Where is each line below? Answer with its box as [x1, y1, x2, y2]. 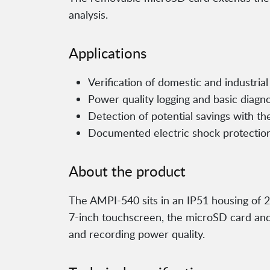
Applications [69, 43, 146, 63]
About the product [69, 161, 186, 181]
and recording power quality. [69, 227, 205, 242]
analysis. [69, 7, 108, 22]
